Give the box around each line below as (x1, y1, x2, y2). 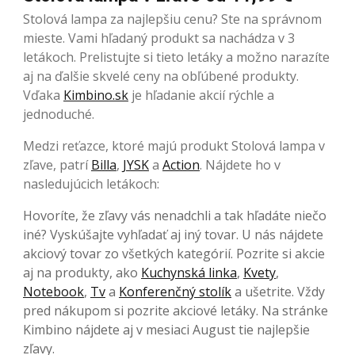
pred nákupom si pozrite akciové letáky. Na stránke (23, 302, 328, 320)
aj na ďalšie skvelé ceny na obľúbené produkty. (23, 67, 299, 86)
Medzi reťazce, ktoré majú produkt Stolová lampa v (23, 137, 325, 155)
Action (162, 156, 200, 174)
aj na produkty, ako (23, 264, 141, 282)
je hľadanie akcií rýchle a (128, 86, 274, 105)
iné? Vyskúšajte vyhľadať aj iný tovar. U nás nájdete (23, 226, 323, 244)
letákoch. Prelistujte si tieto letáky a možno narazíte (23, 48, 330, 67)
